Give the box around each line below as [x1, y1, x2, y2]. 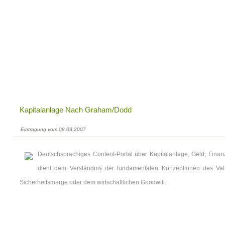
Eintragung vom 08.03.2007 [21, 127, 86, 132]
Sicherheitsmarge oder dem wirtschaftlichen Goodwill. [20, 179, 166, 186]
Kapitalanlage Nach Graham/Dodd [20, 105, 132, 114]
